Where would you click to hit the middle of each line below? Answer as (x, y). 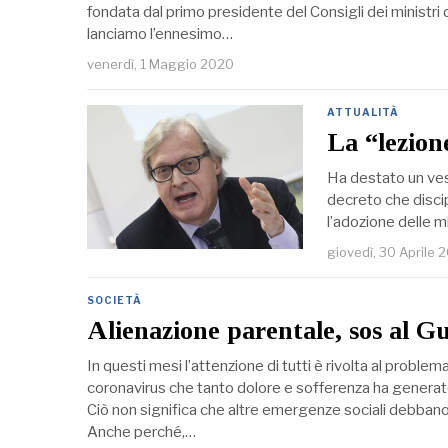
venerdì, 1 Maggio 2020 (160, 64)
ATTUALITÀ (363, 112)
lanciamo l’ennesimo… (160, 34)
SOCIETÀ (114, 300)
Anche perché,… (141, 432)
